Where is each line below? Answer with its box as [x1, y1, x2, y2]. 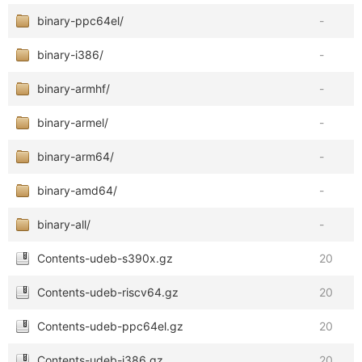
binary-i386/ [37, 48, 103, 61]
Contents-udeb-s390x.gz [37, 251, 173, 265]
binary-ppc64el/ [37, 14, 124, 27]
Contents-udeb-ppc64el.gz [37, 319, 183, 333]
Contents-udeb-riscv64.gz [37, 285, 179, 299]
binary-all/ [37, 217, 90, 231]
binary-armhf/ [37, 82, 110, 95]
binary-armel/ [37, 116, 108, 129]
